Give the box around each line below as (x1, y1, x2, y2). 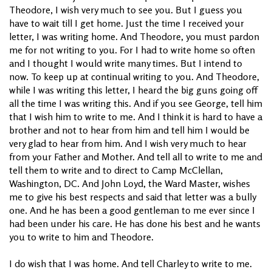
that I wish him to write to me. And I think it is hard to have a (9, 110, 262, 123)
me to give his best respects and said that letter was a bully (9, 190, 256, 203)
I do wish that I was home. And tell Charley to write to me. (9, 257, 252, 270)
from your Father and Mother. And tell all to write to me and (9, 150, 262, 163)
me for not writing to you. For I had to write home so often (9, 43, 255, 56)
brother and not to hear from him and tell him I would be (9, 123, 250, 136)
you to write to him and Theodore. (9, 230, 154, 243)
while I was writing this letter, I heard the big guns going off (9, 83, 257, 96)
